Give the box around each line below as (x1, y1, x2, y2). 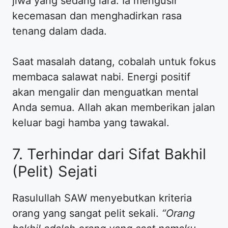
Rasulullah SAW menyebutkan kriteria (12, 191, 192, 204)
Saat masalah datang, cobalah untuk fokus (12, 55, 216, 68)
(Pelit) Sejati (12, 162, 97, 180)
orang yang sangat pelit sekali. (12, 207, 162, 219)
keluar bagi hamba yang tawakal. (12, 116, 169, 129)
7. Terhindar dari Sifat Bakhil (12, 145, 206, 163)
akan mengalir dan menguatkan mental (12, 85, 198, 98)
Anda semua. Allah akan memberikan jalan (12, 101, 215, 113)
